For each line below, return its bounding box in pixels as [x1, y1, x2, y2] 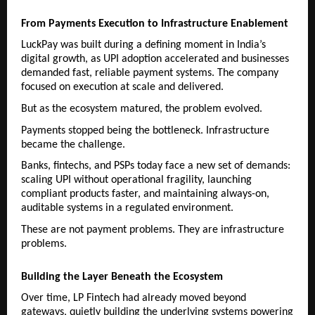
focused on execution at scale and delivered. [21, 82, 224, 94]
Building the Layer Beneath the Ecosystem [21, 271, 223, 283]
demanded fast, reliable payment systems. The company [21, 67, 278, 79]
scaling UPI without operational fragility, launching [21, 174, 252, 186]
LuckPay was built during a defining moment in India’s [21, 39, 266, 51]
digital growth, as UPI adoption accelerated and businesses [21, 53, 289, 65]
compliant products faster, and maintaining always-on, [21, 188, 269, 200]
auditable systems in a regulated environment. [21, 202, 233, 214]
